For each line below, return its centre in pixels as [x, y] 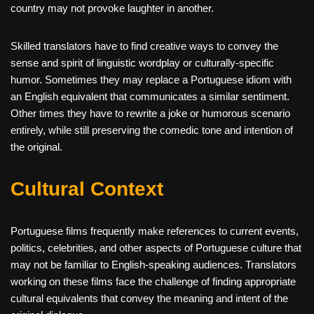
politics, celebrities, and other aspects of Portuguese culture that [156, 248]
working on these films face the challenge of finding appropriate [153, 282]
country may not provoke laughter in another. [112, 8]
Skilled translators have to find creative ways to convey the [144, 46]
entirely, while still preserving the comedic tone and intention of [152, 130]
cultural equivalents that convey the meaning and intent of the [149, 299]
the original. [36, 147]
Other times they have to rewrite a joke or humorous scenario [150, 114]
